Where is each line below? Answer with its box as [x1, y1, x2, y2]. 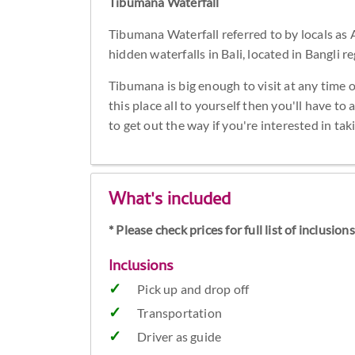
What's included [109, 187, 231, 216]
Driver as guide [137, 329, 222, 345]
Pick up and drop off [137, 281, 250, 297]
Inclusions [109, 255, 174, 281]
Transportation [137, 305, 223, 321]
